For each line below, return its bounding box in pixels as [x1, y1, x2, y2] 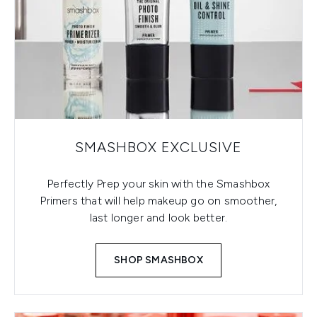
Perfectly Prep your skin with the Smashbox [47, 177, 270, 191]
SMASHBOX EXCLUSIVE [75, 139, 242, 156]
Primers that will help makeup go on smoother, [40, 194, 277, 208]
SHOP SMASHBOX [114, 254, 203, 267]
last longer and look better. [89, 211, 228, 225]
